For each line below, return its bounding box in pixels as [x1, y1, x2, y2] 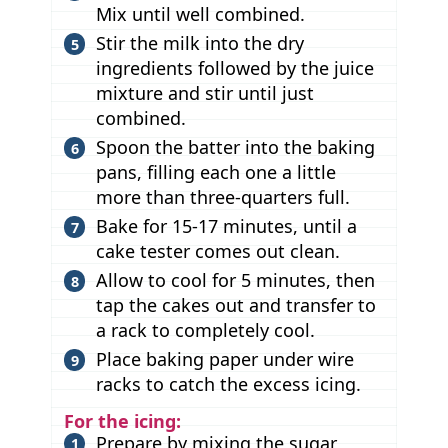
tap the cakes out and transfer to [95, 293, 376, 318]
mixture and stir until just [95, 81, 314, 106]
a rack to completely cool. [95, 318, 315, 343]
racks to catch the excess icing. [95, 372, 361, 397]
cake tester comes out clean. [95, 239, 340, 264]
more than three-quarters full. [95, 185, 350, 210]
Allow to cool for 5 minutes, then [95, 268, 375, 293]
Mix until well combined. [95, 2, 305, 27]
